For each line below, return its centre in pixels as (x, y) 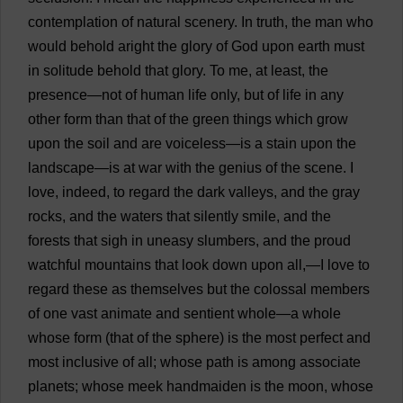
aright (136, 46)
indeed (84, 192)
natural (159, 22)
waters (142, 216)
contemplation (73, 22)
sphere (197, 338)
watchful (54, 265)
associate (330, 362)
